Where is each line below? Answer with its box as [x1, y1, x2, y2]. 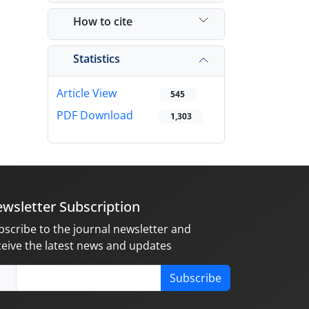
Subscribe [170, 270, 221, 286]
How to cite [73, 13, 132, 29]
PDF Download [57, 108, 133, 123]
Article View [57, 86, 117, 101]
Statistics [73, 50, 120, 66]
